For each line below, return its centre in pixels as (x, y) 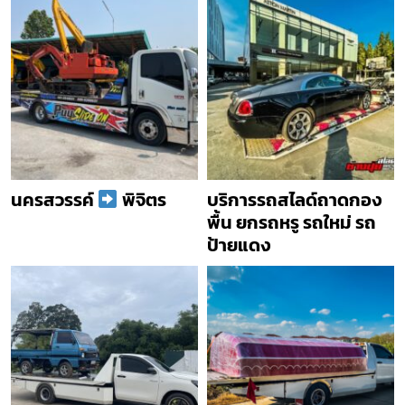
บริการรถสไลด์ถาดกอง (294, 199)
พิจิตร (142, 199)
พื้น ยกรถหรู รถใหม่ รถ (292, 222)
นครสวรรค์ (54, 199)
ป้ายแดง (239, 245)
